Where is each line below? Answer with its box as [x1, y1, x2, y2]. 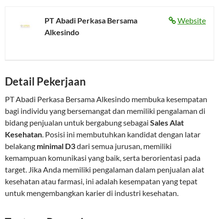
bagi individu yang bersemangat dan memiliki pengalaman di [5, 106, 205, 116]
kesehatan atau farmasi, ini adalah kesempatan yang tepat [5, 176, 197, 186]
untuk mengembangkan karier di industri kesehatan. [5, 188, 178, 198]
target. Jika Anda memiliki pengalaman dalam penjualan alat [5, 165, 204, 175]
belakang [5, 141, 37, 151]
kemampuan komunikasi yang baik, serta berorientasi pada [5, 153, 200, 163]
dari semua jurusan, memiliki [75, 141, 172, 151]
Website [177, 16, 206, 25]
